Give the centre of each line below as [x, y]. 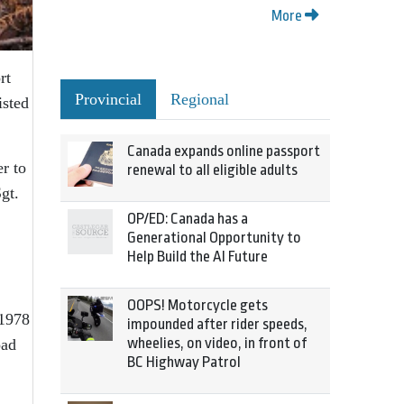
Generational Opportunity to [214, 238]
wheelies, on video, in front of [217, 343]
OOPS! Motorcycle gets [197, 305]
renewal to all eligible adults [212, 170]
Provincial [108, 99]
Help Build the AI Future [197, 257]
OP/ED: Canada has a [188, 219]
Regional [200, 99]
